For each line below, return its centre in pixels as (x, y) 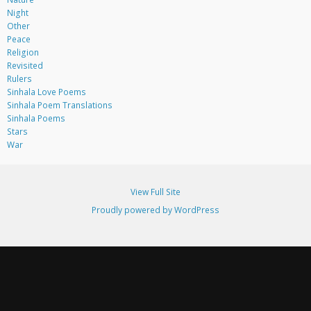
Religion (23, 53)
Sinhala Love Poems (46, 92)
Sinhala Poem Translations (59, 106)
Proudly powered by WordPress (155, 210)
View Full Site (155, 192)
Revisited (25, 66)
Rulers (19, 79)
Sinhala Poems (36, 119)
